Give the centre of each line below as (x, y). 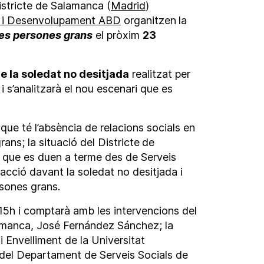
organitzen (148, 21)
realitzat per (159, 74)
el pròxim (117, 35)
